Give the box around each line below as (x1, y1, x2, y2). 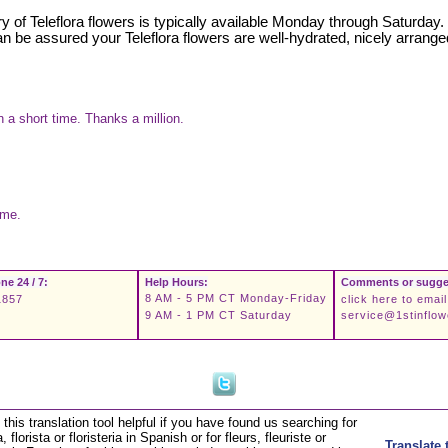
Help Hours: (145, 276, 208, 289)
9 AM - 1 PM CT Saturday (145, 309, 292, 322)
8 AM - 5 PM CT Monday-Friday (145, 292, 327, 305)
